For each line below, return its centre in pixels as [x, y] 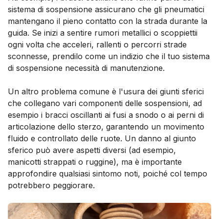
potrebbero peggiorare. [51, 185]
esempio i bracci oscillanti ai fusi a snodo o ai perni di [106, 115]
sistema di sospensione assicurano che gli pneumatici [106, 9]
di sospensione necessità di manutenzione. [86, 68]
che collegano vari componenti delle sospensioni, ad [105, 103]
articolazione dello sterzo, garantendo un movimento [106, 126]
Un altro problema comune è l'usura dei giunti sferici [106, 91]
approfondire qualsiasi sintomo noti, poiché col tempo [108, 173]
